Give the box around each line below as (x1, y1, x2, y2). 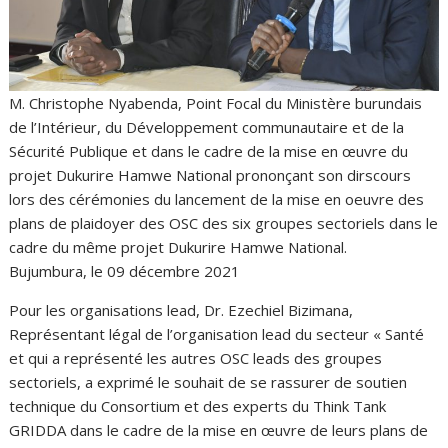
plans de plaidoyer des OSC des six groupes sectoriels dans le (9, 213, 439, 233)
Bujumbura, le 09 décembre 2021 (9, 261, 241, 281)
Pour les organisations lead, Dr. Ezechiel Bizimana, (9, 300, 354, 320)
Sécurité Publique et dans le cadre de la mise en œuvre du (9, 141, 409, 161)
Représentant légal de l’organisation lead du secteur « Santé (9, 324, 425, 344)
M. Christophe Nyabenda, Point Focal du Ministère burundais (9, 93, 423, 113)
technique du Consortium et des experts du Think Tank (9, 396, 387, 416)
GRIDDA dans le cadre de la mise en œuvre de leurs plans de (9, 420, 429, 440)
